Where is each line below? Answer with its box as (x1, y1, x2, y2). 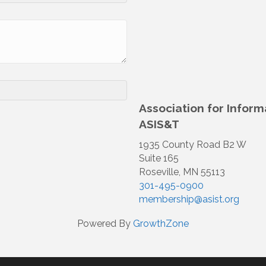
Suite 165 (139, 153, 179, 164)
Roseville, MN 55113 (139, 166, 225, 178)
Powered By (77, 218, 133, 230)
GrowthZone (133, 218, 189, 230)
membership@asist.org (139, 194, 239, 205)
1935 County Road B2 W (139, 139, 246, 151)
